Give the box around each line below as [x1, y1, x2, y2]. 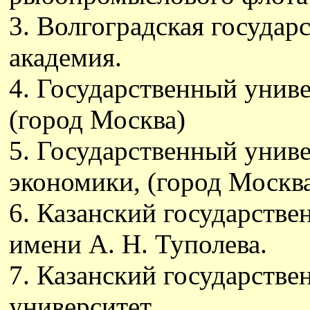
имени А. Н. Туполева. [9, 229, 267, 259]
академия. [9, 42, 122, 72]
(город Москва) [9, 104, 185, 134]
